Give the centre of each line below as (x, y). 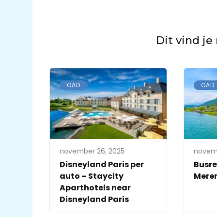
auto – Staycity (92, 176)
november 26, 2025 (92, 151)
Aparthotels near (95, 188)
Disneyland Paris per (102, 165)
